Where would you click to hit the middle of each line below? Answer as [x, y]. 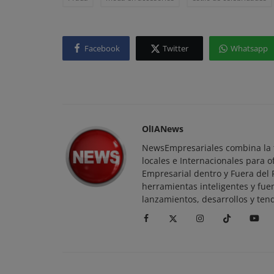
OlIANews [163, 129]
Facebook [102, 48]
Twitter [176, 48]
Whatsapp [249, 48]
